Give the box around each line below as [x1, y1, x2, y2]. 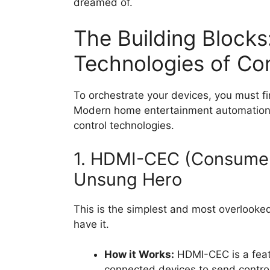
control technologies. [74, 119, 174, 132]
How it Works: [104, 248, 174, 261]
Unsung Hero [74, 168, 182, 190]
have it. [74, 218, 109, 230]
